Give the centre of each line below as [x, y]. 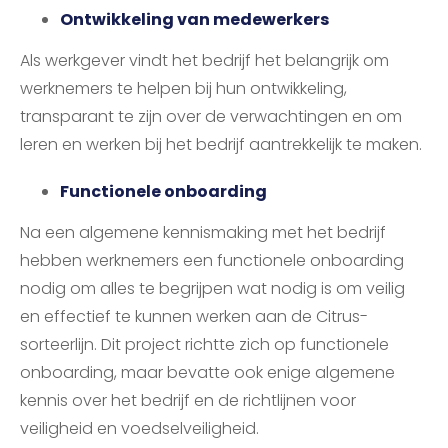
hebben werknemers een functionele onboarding [212, 261]
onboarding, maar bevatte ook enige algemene [207, 373]
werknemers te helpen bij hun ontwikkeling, [183, 89]
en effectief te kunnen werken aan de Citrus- [194, 317]
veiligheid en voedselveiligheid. [139, 429]
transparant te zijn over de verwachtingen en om [211, 117]
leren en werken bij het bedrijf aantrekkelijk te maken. [221, 145]
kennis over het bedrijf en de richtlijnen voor [188, 401]
